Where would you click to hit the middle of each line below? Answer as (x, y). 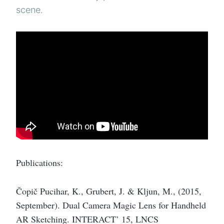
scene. (29, 10)
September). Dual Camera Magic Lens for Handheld (111, 205)
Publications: (39, 163)
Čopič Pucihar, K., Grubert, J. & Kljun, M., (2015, (109, 191)
